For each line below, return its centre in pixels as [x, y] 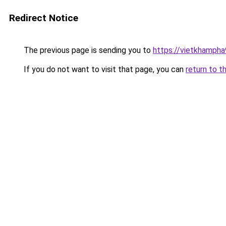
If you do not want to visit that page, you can [104, 69]
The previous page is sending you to [87, 50]
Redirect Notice [44, 18]
